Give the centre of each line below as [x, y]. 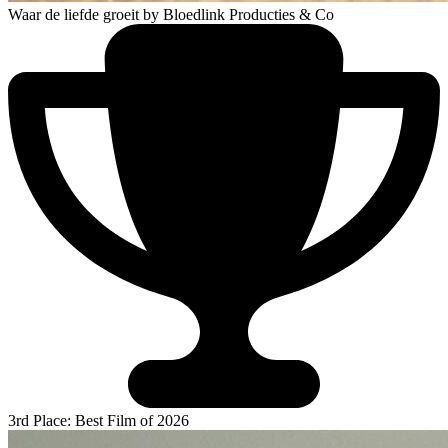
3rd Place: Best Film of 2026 [98, 420]
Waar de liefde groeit [73, 14]
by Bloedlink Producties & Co [238, 14]
